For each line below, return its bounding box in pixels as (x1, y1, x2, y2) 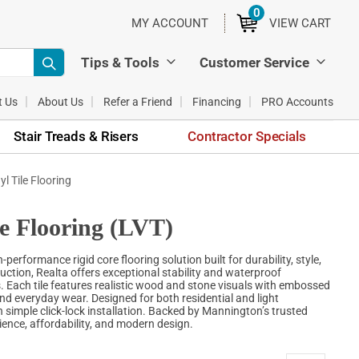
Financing (192, 95, 241, 108)
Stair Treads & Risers (14, 127, 139, 144)
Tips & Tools (81, 54, 159, 71)
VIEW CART (269, 16, 331, 31)
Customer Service (200, 54, 309, 71)
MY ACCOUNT (131, 16, 208, 30)
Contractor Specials (188, 127, 306, 144)
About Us (38, 95, 83, 108)
